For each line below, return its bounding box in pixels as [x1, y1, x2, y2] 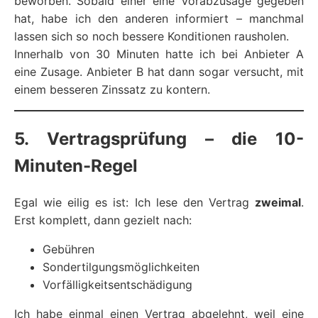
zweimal [255, 194, 301, 209]
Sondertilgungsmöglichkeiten [43, 259, 199, 274]
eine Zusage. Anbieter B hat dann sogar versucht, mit [14, 65, 304, 79]
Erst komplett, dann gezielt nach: [14, 212, 192, 227]
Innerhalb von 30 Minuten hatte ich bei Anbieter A [14, 47, 304, 62]
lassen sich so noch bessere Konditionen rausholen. [14, 29, 289, 44]
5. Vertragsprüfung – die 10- [14, 128, 304, 149]
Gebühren [43, 241, 94, 256]
